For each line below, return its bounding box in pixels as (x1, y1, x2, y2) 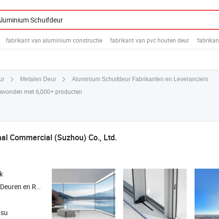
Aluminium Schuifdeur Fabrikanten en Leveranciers (72, 75, 208, 83)
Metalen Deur (20, 76, 56, 83)
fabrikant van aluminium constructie (6, 36, 102, 44)
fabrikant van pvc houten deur (110, 36, 189, 44)
